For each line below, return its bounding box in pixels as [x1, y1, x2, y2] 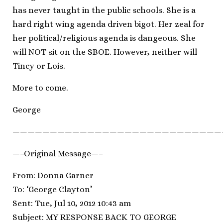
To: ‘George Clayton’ [12, 184, 92, 194]
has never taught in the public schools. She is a [12, 5, 196, 15]
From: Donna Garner [12, 170, 94, 180]
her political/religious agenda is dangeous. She [12, 33, 196, 43]
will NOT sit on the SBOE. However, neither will [12, 47, 197, 57]
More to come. [12, 83, 68, 93]
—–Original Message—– [12, 148, 103, 158]
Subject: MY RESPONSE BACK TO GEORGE [12, 212, 176, 222]
